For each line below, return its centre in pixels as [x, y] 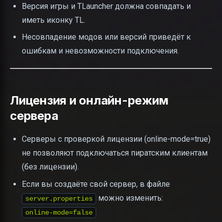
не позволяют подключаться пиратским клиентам [115, 153]
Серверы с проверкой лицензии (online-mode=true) [116, 139]
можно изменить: [130, 198]
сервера [34, 116]
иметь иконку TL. [54, 20]
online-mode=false [59, 212]
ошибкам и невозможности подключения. [100, 51]
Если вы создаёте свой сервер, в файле [96, 184]
